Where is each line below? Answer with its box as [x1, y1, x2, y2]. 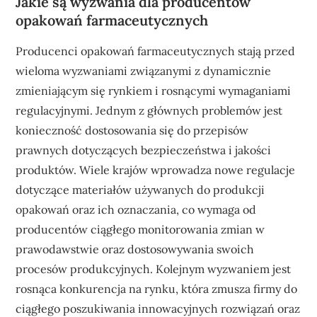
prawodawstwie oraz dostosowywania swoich [16, 241, 255, 256]
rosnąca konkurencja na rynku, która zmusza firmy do [16, 281, 298, 296]
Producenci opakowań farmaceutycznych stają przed [16, 43, 296, 58]
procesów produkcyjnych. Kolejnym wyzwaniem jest [16, 261, 292, 276]
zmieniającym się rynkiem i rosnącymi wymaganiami [16, 83, 292, 98]
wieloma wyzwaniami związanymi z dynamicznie [16, 63, 272, 78]
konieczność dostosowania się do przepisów [16, 122, 249, 137]
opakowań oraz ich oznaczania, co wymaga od [16, 202, 257, 217]
